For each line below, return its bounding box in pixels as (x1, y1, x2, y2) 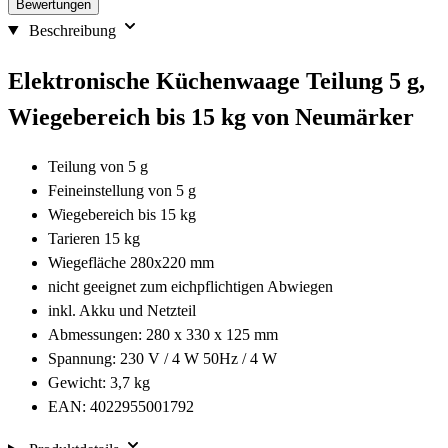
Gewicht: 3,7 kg (48, 373, 150, 391)
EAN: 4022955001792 (48, 397, 194, 415)
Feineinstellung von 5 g (48, 181, 196, 199)
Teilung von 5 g (48, 157, 148, 175)
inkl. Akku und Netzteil (48, 301, 196, 319)
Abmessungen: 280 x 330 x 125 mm (48, 325, 278, 343)
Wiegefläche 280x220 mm (48, 253, 214, 271)
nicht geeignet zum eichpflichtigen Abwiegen (48, 277, 333, 295)
